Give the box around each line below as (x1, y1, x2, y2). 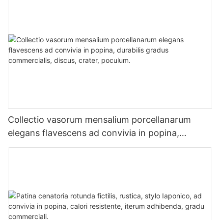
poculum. (8, 154, 46, 165)
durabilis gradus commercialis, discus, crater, (8, 141, 193, 151)
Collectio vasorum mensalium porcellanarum (8, 114, 191, 125)
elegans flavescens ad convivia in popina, (8, 128, 179, 138)
